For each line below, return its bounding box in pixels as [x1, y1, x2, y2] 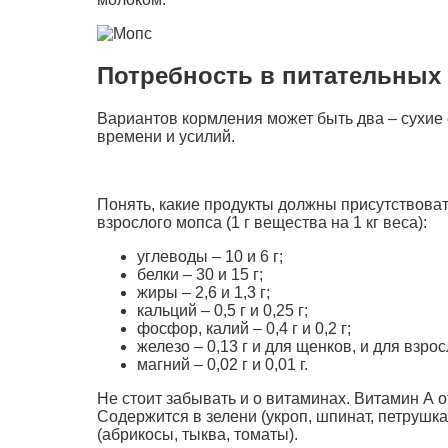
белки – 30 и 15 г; [137, 266, 263, 284]
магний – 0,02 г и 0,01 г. [137, 356, 308, 374]
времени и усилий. [97, 128, 235, 146]
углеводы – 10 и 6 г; [137, 248, 283, 266]
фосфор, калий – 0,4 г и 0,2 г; [137, 320, 351, 338]
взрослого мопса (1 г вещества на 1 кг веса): [97, 214, 427, 232]
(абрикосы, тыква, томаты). [97, 426, 298, 444]
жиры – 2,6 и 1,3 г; [137, 284, 270, 302]
